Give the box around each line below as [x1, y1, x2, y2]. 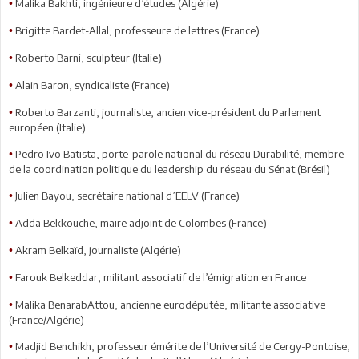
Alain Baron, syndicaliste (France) [15, 78, 170, 91]
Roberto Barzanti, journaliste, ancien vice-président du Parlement [15, 105, 321, 119]
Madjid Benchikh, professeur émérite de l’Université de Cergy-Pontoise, [15, 339, 350, 353]
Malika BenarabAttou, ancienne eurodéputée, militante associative [15, 297, 325, 311]
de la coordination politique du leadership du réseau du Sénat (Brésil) [9, 162, 330, 175]
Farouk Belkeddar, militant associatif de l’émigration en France [15, 270, 306, 284]
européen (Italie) [9, 120, 86, 134]
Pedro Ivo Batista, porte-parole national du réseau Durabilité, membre [15, 147, 344, 160]
